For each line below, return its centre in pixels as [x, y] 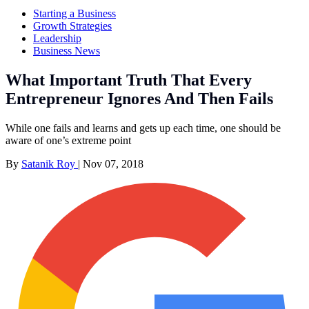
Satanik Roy [50, 163]
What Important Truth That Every [129, 80]
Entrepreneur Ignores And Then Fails [139, 98]
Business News [67, 50]
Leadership [57, 38]
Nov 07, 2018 [113, 163]
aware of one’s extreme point [68, 140]
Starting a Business [74, 13]
